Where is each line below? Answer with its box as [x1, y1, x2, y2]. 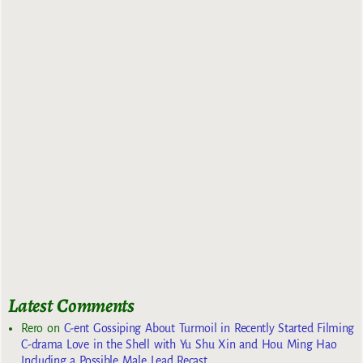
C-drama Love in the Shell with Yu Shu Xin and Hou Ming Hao [21, 337, 337, 351]
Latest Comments [8, 293, 135, 319]
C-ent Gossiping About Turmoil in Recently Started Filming [63, 321, 355, 335]
